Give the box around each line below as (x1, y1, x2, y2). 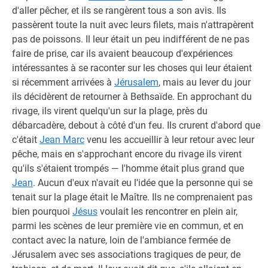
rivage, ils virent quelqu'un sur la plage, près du (12, 105, 208, 117)
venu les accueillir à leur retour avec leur (84, 134, 254, 145)
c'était (12, 134, 39, 145)
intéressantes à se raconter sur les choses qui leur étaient (12, 62, 252, 74)
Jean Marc (39, 134, 84, 145)
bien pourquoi (12, 206, 72, 217)
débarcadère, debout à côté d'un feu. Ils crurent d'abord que (12, 120, 260, 131)
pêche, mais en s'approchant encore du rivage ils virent (12, 148, 242, 160)
